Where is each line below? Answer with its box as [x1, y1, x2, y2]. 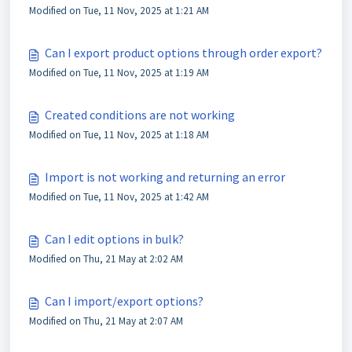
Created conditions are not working [45, 107, 235, 123]
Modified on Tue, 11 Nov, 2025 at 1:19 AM [29, 66, 209, 79]
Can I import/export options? [45, 293, 203, 309]
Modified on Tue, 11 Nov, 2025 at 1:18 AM [29, 128, 209, 141]
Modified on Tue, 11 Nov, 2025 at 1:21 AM [29, 4, 209, 17]
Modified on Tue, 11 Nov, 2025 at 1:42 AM [29, 190, 209, 203]
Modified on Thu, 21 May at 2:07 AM [29, 314, 183, 328]
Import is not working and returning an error [45, 169, 285, 185]
